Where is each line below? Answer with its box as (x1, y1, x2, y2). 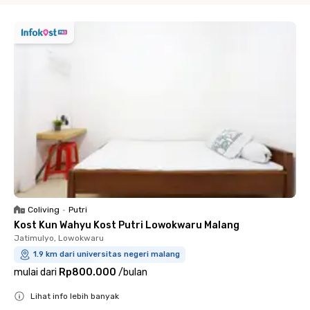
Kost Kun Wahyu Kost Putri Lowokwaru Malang (14, 219, 239, 231)
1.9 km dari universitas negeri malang (33, 249, 180, 259)
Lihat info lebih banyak (30, 291, 119, 301)
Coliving (28, 204, 60, 215)
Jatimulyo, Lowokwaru (14, 232, 104, 243)
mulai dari (14, 266, 57, 278)
